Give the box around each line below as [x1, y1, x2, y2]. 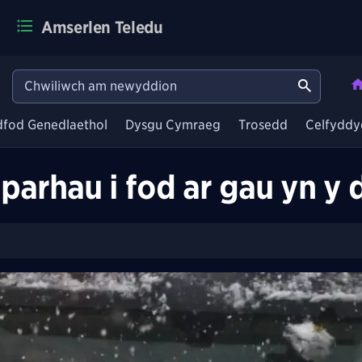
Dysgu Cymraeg [125, 117, 221, 133]
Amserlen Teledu [40, 18, 163, 38]
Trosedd [238, 117, 288, 133]
